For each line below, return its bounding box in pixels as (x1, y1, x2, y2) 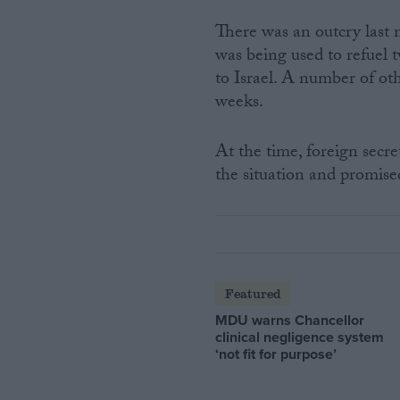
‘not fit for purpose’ (215, 343, 337, 364)
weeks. (215, 88, 264, 120)
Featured (224, 284, 281, 302)
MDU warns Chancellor (215, 309, 365, 330)
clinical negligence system (215, 326, 385, 347)
